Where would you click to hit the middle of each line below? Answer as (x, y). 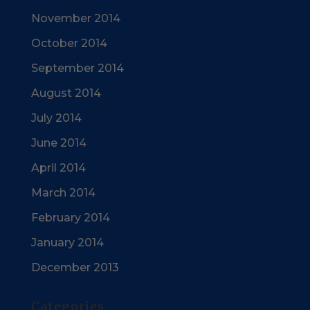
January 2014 (67, 243)
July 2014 (56, 118)
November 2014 (75, 18)
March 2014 (63, 193)
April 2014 (58, 168)
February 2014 (70, 218)
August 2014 (66, 93)
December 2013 (75, 267)
